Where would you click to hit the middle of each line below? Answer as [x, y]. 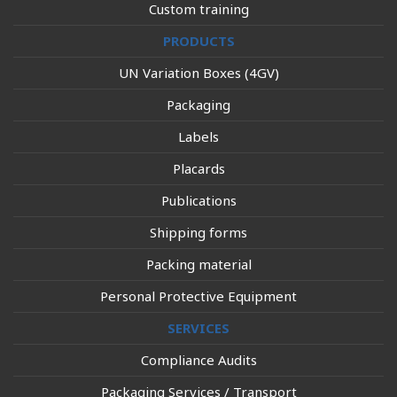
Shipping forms [198, 232]
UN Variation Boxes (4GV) [198, 73]
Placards [198, 168]
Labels [198, 136]
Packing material [198, 264]
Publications [198, 200]
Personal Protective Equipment [198, 296]
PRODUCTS [198, 41]
